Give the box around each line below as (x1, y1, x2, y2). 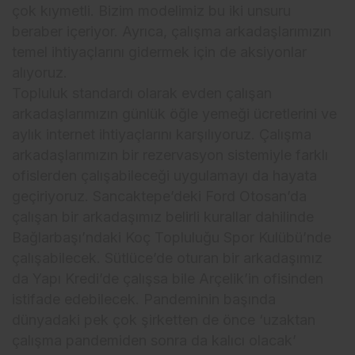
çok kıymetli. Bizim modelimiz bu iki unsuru (12, 2, 292, 20)
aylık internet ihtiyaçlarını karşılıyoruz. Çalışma (12, 126, 312, 143)
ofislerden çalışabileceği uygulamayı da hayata (12, 167, 318, 185)
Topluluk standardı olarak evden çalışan (12, 85, 273, 102)
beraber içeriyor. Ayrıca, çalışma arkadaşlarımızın (12, 23, 332, 40)
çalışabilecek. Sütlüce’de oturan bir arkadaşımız (12, 250, 323, 267)
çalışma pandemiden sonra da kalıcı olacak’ (12, 332, 297, 349)
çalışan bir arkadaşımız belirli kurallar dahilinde (12, 208, 315, 226)
